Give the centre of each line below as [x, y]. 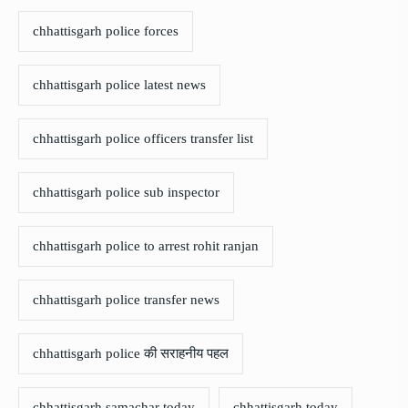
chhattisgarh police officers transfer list [143, 139]
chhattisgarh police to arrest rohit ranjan [146, 246]
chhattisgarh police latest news [119, 85]
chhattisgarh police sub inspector [126, 193]
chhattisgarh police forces [106, 31]
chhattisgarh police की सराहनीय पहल [131, 354]
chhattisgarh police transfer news [126, 300]
